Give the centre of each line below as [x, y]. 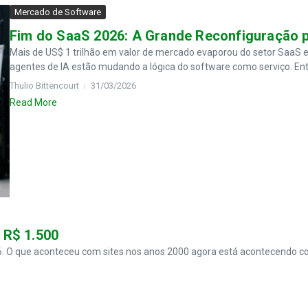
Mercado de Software [58, 12]
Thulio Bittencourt [44, 86]
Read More [33, 102]
